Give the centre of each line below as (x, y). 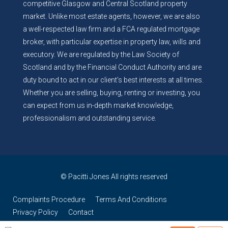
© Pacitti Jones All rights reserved (114, 176)
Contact (81, 212)
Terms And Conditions (131, 199)
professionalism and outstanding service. (90, 118)
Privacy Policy (35, 212)
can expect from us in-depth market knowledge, (98, 105)
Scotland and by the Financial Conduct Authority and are (112, 67)
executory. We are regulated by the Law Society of (101, 54)
